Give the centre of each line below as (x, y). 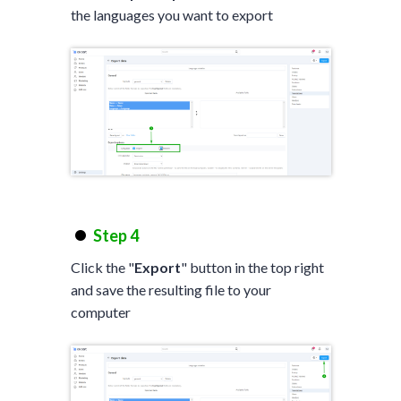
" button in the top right (252, 268)
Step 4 (115, 236)
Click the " (102, 268)
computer (100, 312)
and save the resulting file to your (171, 290)
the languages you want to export (171, 15)
